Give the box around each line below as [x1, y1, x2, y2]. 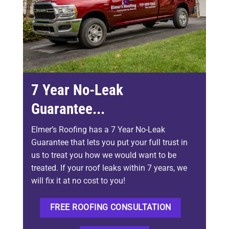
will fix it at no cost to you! [31, 176, 125, 186]
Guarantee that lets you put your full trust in [31, 138, 188, 148]
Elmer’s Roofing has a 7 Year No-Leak [31, 125, 165, 135]
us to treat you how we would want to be [31, 150, 176, 161]
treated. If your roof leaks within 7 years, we [31, 163, 187, 173]
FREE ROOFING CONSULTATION [50, 203, 171, 213]
